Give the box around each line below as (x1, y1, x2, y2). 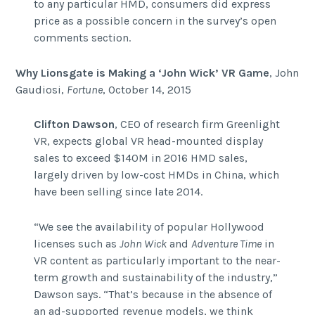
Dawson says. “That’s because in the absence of (33, 287, 272, 301)
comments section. (33, 31, 131, 45)
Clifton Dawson (33, 117, 115, 131)
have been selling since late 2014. (33, 185, 202, 199)
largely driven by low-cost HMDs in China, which (33, 168, 279, 182)
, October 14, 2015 (103, 82, 192, 96)
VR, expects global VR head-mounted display (33, 134, 263, 148)
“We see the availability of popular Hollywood (33, 219, 264, 233)
